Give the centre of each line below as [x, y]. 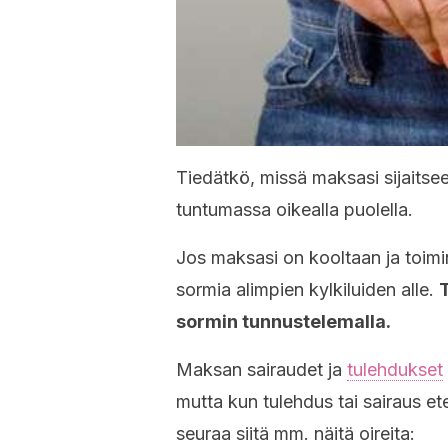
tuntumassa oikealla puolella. [294, 209]
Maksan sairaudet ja [261, 369]
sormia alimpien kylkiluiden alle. [307, 289]
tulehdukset [395, 369]
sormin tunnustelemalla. [283, 321]
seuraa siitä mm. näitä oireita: [295, 433]
